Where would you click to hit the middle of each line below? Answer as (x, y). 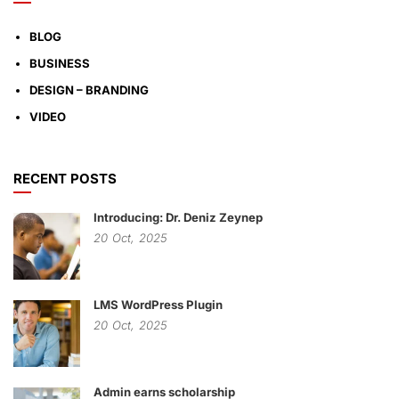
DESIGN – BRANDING (89, 90)
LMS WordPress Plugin (158, 305)
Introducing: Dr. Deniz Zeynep (178, 217)
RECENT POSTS (65, 179)
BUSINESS (60, 63)
